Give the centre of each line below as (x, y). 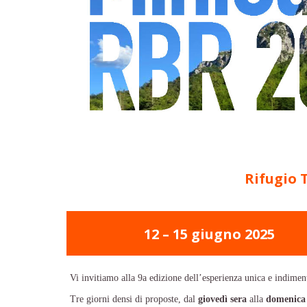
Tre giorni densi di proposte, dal (134, 299)
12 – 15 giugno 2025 (209, 234)
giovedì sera (222, 299)
